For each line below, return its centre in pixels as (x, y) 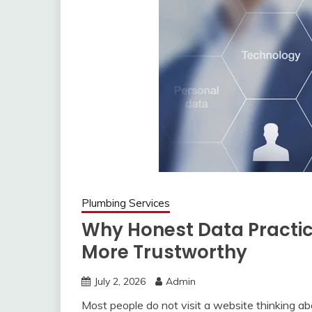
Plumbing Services (126, 203)
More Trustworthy (164, 252)
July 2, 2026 (120, 281)
